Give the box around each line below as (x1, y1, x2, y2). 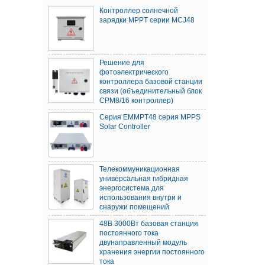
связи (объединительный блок (99, 86, 202, 95)
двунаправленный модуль (99, 238, 187, 247)
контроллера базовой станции (99, 77, 202, 86)
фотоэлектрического (99, 67, 169, 76)
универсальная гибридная (99, 174, 188, 183)
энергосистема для (99, 183, 164, 192)
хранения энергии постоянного (99, 247, 205, 256)
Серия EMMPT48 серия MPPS (99, 112, 201, 121)
